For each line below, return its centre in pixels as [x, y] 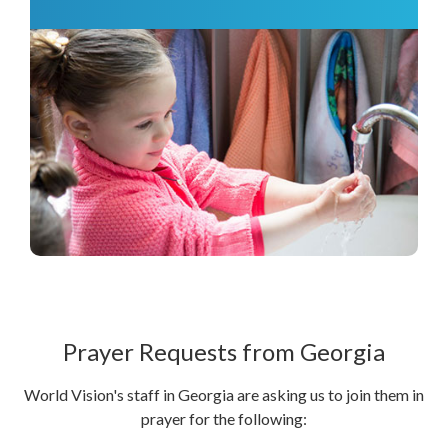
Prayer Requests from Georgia [224, 351]
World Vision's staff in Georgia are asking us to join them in [224, 394]
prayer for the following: [224, 418]
